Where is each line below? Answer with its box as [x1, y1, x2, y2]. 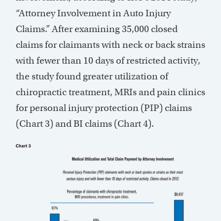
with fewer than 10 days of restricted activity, [16, 54, 200, 66]
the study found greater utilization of [16, 70, 168, 82]
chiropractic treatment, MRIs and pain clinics [16, 86, 205, 98]
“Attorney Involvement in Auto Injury [16, 7, 171, 19]
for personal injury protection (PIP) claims [16, 102, 192, 113]
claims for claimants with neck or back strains [16, 38, 205, 50]
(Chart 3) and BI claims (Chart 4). [16, 117, 154, 129]
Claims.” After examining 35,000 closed [16, 23, 178, 35]
